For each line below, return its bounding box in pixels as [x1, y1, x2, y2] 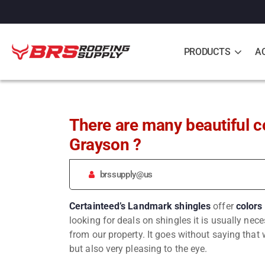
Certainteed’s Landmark [69, 200, 173, 212]
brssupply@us [99, 169, 153, 180]
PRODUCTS [183, 46, 231, 57]
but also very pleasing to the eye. [69, 243, 210, 254]
